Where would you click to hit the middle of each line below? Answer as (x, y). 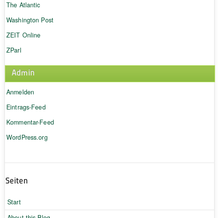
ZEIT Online (23, 35)
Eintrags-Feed (26, 107)
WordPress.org (27, 137)
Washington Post (30, 20)
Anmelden (20, 92)
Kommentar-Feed (30, 122)
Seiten (16, 181)
